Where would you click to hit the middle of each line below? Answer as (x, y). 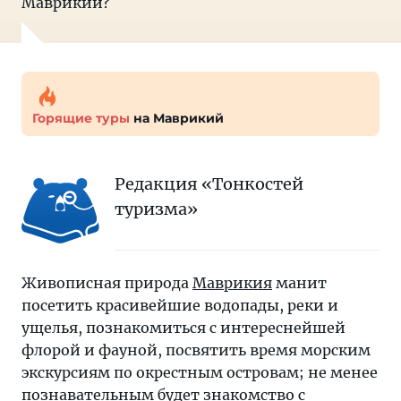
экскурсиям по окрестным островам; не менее (200, 372)
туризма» (156, 209)
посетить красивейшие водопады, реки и (180, 305)
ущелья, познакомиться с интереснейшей (183, 328)
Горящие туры (81, 118)
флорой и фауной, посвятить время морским (196, 350)
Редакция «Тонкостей (209, 184)
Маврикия (232, 283)
